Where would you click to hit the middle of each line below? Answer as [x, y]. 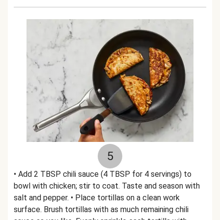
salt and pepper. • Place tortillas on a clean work [97, 198]
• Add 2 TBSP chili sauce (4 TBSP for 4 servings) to [103, 174]
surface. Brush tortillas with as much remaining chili [101, 209]
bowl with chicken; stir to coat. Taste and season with [107, 186]
